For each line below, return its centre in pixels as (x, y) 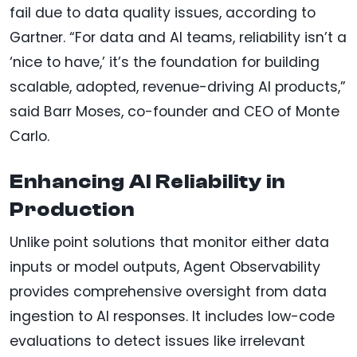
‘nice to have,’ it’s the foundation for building (165, 62)
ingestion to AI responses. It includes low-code (172, 316)
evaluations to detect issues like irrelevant (157, 341)
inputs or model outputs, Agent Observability (165, 267)
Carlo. (29, 136)
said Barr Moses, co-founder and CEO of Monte (175, 111)
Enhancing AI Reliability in (147, 181)
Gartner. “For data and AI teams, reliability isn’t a (178, 37)
